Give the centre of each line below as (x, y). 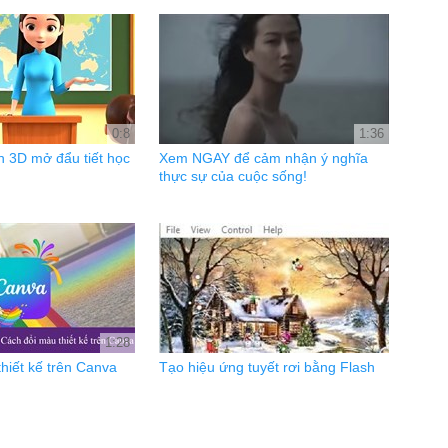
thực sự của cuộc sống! (233, 176)
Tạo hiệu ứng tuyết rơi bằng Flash (267, 367)
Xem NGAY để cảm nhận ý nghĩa (263, 158)
